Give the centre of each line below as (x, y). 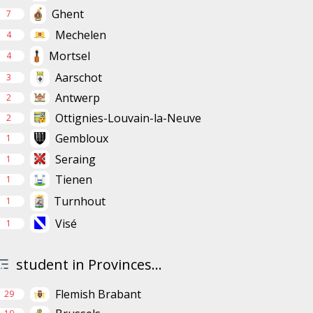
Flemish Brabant (98, 294)
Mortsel (70, 56)
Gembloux (81, 139)
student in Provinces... (89, 265)
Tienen (73, 180)
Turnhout (79, 202)
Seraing (75, 159)
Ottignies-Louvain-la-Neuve (128, 118)
